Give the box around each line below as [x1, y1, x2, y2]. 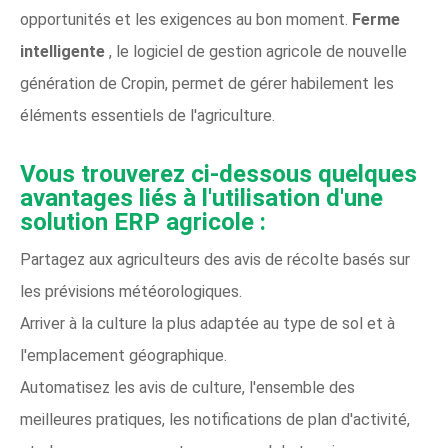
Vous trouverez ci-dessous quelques [20, 160, 417, 188]
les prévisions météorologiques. [20, 282, 242, 301]
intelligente [20, 42, 105, 61]
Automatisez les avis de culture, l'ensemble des [20, 378, 355, 397]
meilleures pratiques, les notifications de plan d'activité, [20, 410, 410, 429]
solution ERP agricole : [20, 208, 266, 236]
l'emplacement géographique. [20, 346, 227, 365]
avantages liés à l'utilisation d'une [20, 184, 383, 212]
